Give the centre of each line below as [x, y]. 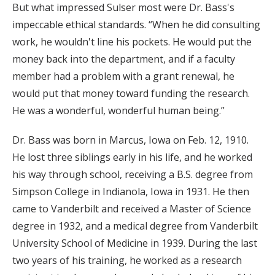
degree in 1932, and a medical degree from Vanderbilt [135, 226]
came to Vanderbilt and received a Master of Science [132, 208]
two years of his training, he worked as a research [127, 260]
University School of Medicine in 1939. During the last [135, 243]
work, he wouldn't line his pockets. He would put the [132, 41]
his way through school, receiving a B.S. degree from [133, 174]
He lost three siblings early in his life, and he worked [132, 157]
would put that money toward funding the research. [131, 93]
